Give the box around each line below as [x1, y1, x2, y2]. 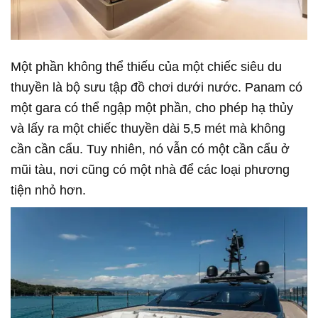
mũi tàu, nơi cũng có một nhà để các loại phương [11, 162, 290, 177]
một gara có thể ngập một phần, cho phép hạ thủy [11, 100, 293, 115]
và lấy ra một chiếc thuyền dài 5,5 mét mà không [11, 121, 285, 136]
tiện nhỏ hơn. [11, 182, 86, 197]
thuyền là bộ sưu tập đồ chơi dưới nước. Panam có [11, 79, 302, 94]
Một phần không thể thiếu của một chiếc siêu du [11, 59, 282, 74]
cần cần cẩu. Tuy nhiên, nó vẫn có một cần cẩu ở [11, 141, 290, 156]
